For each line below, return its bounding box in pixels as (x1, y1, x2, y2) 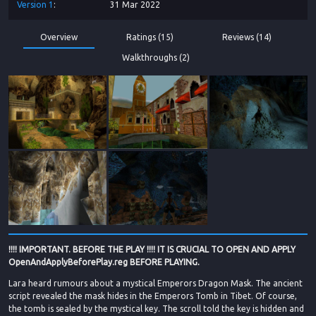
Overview (40, 32, 78, 42)
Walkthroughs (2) (122, 52, 190, 62)
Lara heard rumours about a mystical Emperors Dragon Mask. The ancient (8, 278, 303, 288)
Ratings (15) (126, 32, 174, 42)
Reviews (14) (222, 32, 272, 42)
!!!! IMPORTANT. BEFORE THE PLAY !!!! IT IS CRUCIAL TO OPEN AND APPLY (8, 244, 296, 254)
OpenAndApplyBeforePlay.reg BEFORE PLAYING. (8, 257, 200, 267)
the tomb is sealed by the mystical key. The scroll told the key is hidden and (8, 303, 304, 313)
